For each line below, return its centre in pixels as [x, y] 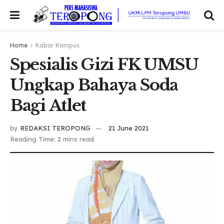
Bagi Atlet [48, 105]
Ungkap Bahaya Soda [94, 85]
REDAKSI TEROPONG [55, 128]
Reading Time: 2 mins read [52, 139]
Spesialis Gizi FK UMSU [104, 64]
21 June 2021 [128, 128]
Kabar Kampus [57, 45]
